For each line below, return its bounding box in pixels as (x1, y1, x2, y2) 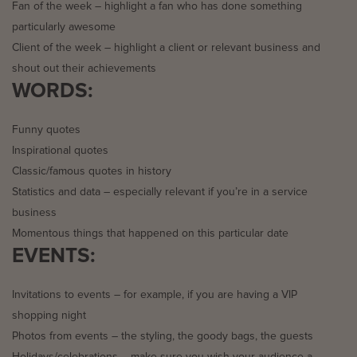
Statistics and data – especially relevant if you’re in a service (12, 186, 308, 198)
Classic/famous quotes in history (12, 165, 171, 177)
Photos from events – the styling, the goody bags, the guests (12, 330, 313, 342)
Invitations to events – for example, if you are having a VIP (12, 288, 297, 300)
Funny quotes (12, 124, 80, 135)
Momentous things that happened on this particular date (12, 227, 288, 239)
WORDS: (12, 77, 93, 104)
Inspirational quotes (12, 144, 108, 156)
